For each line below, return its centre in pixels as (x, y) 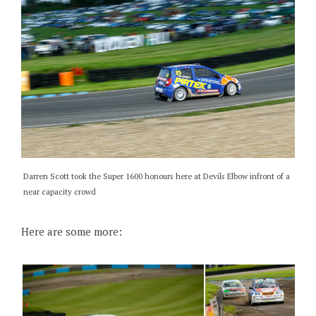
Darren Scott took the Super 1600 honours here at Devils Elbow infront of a (157, 176)
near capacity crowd (60, 192)
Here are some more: (71, 232)
